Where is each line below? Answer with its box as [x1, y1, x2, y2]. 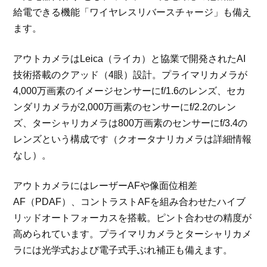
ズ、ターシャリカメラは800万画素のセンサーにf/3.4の [13, 118, 248, 129]
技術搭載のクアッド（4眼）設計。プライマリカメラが [13, 70, 248, 80]
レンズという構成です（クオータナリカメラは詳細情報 [13, 134, 252, 145]
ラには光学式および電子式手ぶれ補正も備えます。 [13, 245, 233, 256]
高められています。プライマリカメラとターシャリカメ [13, 229, 252, 240]
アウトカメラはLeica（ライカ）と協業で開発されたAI [13, 54, 246, 64]
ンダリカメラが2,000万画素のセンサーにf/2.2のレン [13, 102, 237, 113]
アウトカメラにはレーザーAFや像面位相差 [13, 181, 198, 191]
